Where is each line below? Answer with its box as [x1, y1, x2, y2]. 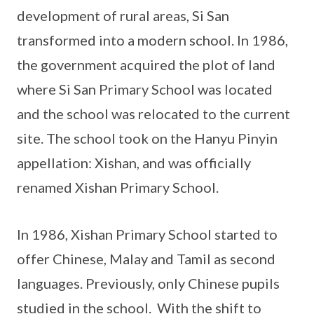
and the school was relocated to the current [17, 105, 290, 123]
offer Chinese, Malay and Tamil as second [17, 250, 275, 268]
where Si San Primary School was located [17, 81, 273, 98]
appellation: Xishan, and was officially [17, 154, 251, 172]
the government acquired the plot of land [17, 56, 275, 74]
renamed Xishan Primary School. [17, 179, 219, 196]
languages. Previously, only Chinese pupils [17, 275, 280, 292]
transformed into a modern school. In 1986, [17, 32, 288, 49]
